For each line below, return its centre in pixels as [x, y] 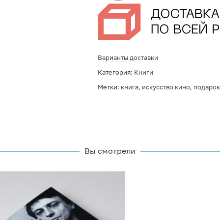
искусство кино [166, 87]
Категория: [116, 72]
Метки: [109, 87]
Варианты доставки [128, 57]
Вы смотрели [110, 151]
